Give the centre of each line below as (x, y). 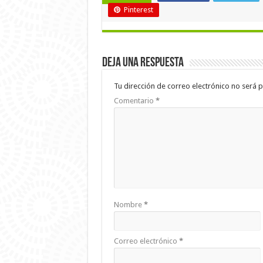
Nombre (129, 205)
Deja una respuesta (143, 63)
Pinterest (138, 10)
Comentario (134, 101)
